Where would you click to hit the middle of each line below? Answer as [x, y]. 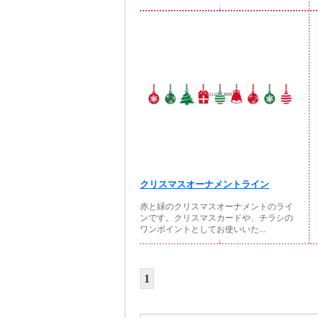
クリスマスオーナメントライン [204, 184]
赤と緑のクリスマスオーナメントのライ [216, 207]
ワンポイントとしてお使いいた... [203, 229]
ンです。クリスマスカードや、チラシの [216, 218]
